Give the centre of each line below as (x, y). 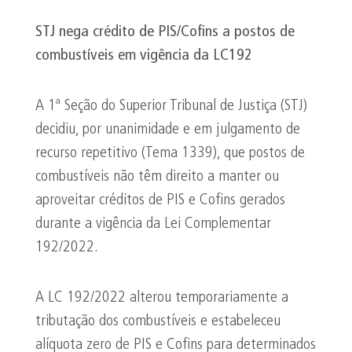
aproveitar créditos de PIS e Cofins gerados (160, 200)
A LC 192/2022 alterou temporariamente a (162, 298)
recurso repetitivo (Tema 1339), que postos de (170, 153)
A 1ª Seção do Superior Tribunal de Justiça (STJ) (171, 106)
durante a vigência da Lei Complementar (153, 224)
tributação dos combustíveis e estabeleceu (158, 321)
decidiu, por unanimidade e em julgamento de (168, 130)
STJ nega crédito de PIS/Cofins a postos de (165, 32)
